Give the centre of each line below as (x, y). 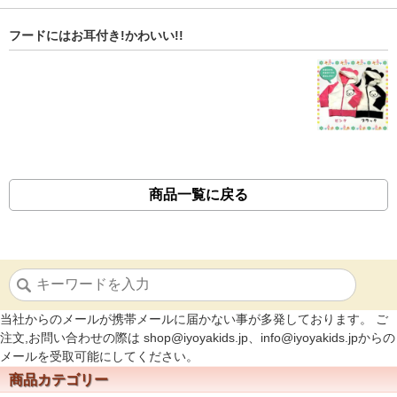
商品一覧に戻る (198, 195)
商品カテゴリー (58, 379)
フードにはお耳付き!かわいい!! (96, 35)
